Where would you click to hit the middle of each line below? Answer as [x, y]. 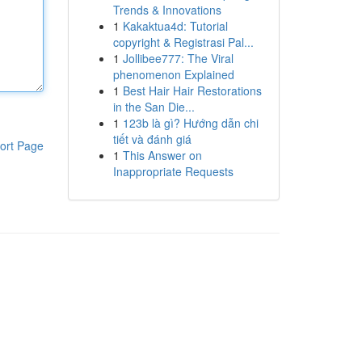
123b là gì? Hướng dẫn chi [190, 123]
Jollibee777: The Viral [178, 58]
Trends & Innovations [167, 10]
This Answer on [162, 155]
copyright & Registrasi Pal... [183, 42]
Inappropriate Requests [173, 171]
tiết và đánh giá [152, 139]
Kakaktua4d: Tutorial [175, 26]
